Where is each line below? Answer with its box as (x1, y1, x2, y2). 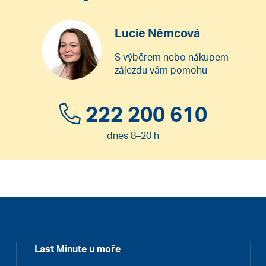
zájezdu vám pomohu (115, 64, 207, 76)
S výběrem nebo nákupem (115, 50, 229, 63)
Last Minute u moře (34, 242, 121, 255)
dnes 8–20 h (107, 129, 159, 142)
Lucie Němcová (115, 25, 200, 40)
